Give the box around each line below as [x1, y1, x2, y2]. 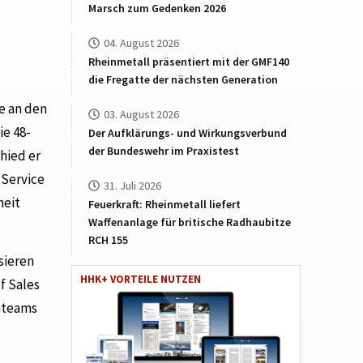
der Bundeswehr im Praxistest [88, 143, 240, 158]
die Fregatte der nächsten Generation [88, 72, 279, 87]
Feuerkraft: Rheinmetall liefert [88, 197, 241, 211]
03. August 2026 [104, 107, 180, 122]
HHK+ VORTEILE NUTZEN [80, 272, 202, 286]
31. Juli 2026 [104, 178, 162, 193]
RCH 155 [88, 233, 129, 247]
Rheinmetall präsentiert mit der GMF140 [88, 54, 290, 69]
